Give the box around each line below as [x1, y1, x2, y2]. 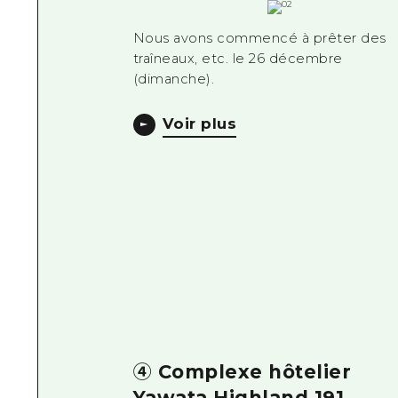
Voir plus [162, 114, 237, 132]
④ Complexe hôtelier [132, 360, 352, 383]
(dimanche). [132, 71, 215, 88]
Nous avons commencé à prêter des [132, 30, 386, 47]
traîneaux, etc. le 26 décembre [132, 51, 343, 68]
